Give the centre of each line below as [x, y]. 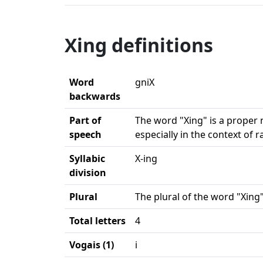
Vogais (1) [92, 245]
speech [85, 134]
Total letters [97, 221]
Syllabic [87, 159]
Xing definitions [139, 45]
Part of [85, 120]
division [88, 173]
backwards [95, 96]
